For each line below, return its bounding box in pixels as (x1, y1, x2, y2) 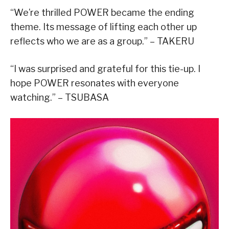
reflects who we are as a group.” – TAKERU (10, 35, 194, 47)
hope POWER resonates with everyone (10, 77, 179, 88)
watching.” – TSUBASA (10, 91, 109, 103)
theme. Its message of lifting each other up (10, 21, 197, 32)
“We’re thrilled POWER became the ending (10, 7, 194, 18)
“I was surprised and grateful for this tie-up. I (10, 63, 200, 74)
